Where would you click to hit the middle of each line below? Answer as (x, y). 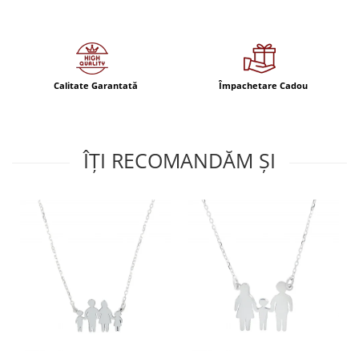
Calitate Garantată (96, 85)
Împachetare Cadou (263, 85)
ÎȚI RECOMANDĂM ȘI (179, 160)
